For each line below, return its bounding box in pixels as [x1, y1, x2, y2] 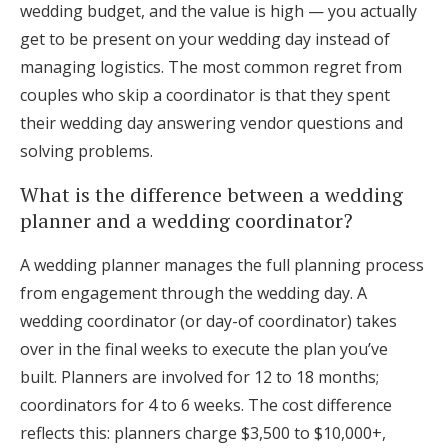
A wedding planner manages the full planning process [20, 254, 424, 276]
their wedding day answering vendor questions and [20, 112, 403, 134]
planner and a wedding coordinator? [20, 207, 353, 234]
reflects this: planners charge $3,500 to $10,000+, [20, 422, 386, 444]
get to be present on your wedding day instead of [20, 28, 390, 50]
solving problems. [20, 140, 153, 162]
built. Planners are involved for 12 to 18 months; [20, 366, 379, 388]
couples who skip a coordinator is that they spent [20, 84, 390, 106]
